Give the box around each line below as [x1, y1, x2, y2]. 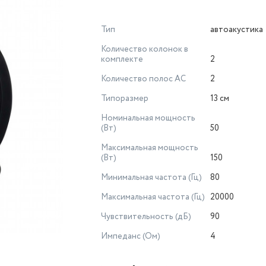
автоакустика [210, 24, 263, 36]
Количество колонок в [101, 43, 188, 55]
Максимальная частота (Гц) [101, 191, 205, 203]
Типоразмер [101, 93, 148, 104]
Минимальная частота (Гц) [101, 172, 202, 183]
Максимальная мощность [101, 142, 198, 154]
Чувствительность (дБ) [101, 211, 191, 223]
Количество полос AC [101, 73, 186, 85]
